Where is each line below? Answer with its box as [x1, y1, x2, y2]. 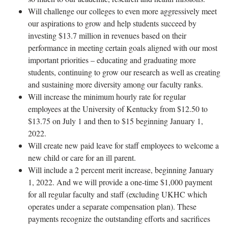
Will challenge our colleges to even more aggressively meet [28, 6, 217, 17]
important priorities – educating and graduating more [28, 54, 196, 66]
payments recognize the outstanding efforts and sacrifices [28, 213, 210, 224]
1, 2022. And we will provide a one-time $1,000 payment [28, 177, 212, 188]
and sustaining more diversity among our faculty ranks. [28, 79, 203, 90]
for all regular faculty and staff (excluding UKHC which [28, 189, 207, 200]
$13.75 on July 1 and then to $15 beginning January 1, [28, 116, 203, 127]
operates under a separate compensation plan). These [28, 201, 196, 212]
